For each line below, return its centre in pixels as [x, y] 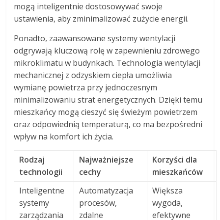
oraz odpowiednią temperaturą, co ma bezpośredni [108, 124]
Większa [168, 190]
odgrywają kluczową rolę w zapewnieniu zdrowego [107, 50]
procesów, [98, 203]
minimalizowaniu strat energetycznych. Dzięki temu [108, 99]
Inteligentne [42, 190]
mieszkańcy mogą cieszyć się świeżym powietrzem [106, 112]
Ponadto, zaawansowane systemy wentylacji [95, 38]
